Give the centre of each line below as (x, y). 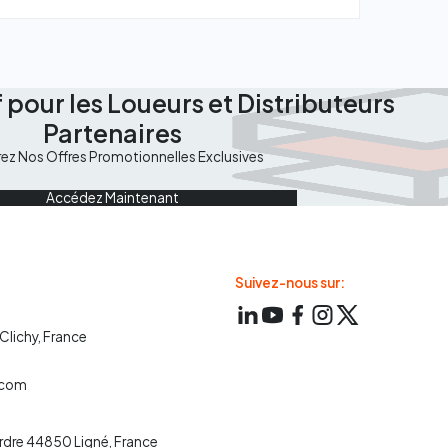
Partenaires (112, 132)
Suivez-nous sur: (290, 283)
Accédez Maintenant (112, 197)
